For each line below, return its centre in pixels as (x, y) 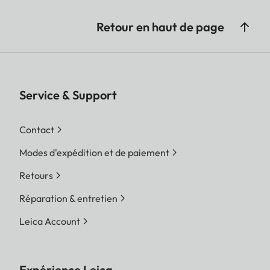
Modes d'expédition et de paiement (94, 153)
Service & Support (68, 95)
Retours (36, 176)
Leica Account (50, 221)
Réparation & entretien (68, 199)
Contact (37, 130)
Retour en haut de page (160, 27)
